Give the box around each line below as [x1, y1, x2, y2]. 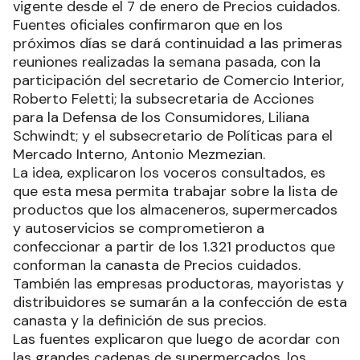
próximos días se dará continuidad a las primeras [13, 34, 342, 54]
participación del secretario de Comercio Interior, [13, 71, 344, 91]
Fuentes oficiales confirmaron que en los [13, 15, 283, 35]
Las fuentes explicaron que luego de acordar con [13, 329, 340, 350]
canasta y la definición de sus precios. [13, 311, 266, 331]
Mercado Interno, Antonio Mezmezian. [13, 145, 265, 165]
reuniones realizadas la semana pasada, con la [13, 52, 321, 72]
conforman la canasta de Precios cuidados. [13, 256, 301, 276]
